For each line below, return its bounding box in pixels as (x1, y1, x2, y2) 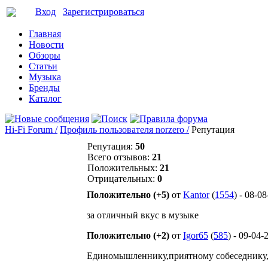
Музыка (29, 72, 61, 82)
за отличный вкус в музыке (87, 210, 199, 220)
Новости (29, 39, 64, 50)
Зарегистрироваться (63, 7, 144, 17)
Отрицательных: (87, 173, 157, 184)
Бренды (29, 83, 60, 93)
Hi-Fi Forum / (5, 124, 57, 135)
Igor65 (183, 230, 208, 240)
